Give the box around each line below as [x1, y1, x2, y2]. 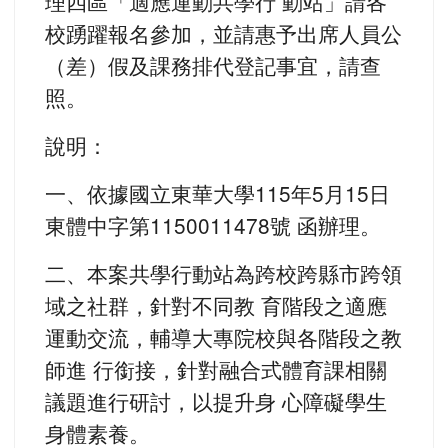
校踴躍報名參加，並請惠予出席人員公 [45, 18, 402, 49]
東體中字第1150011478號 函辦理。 [45, 210, 381, 241]
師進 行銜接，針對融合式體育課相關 [45, 354, 387, 385]
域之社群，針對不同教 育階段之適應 [45, 290, 387, 321]
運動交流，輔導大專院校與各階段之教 [45, 322, 402, 353]
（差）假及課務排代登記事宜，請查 [45, 50, 381, 81]
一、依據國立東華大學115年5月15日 [45, 178, 390, 209]
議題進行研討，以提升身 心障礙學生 [45, 386, 387, 417]
